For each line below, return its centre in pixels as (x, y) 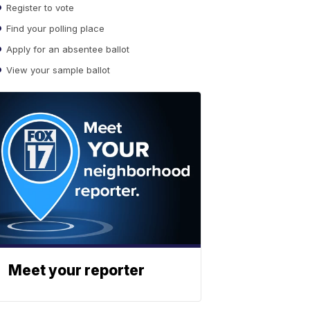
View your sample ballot (57, 70)
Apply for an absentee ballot (66, 49)
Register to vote (39, 7)
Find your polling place (54, 28)
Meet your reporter (76, 271)
